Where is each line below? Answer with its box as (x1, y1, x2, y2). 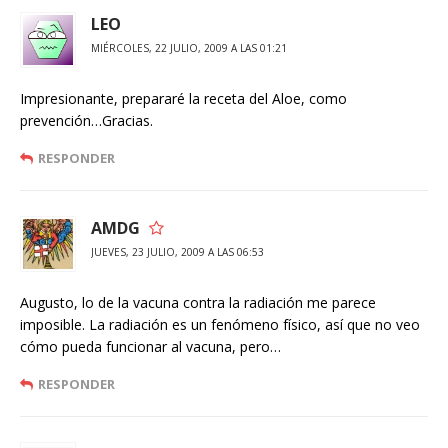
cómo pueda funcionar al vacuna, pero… (20, 337, 281, 356)
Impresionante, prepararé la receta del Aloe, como (20, 89, 347, 108)
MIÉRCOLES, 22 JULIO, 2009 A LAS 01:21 (91, 41, 287, 55)
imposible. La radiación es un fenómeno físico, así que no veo (20, 315, 420, 334)
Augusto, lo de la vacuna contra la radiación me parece (20, 293, 376, 312)
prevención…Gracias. (20, 111, 153, 130)
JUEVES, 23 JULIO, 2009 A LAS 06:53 (91, 245, 264, 259)
